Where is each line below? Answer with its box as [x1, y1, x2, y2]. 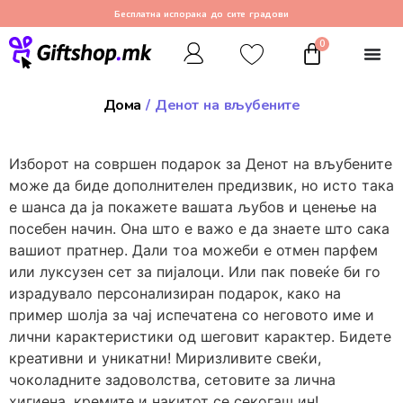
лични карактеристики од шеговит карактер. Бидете [9, 327, 391, 346]
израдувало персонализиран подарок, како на [9, 284, 341, 303]
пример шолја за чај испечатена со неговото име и [9, 306, 374, 325]
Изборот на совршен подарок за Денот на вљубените [9, 155, 392, 174]
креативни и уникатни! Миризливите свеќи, [9, 349, 321, 368]
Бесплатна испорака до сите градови [114, 8, 289, 19]
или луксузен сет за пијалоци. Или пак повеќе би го [9, 263, 381, 282]
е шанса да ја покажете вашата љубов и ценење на [9, 198, 377, 217]
